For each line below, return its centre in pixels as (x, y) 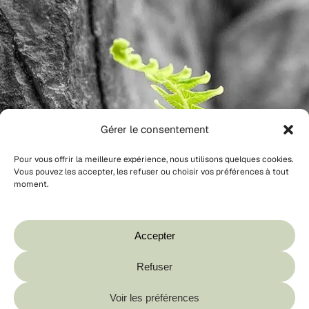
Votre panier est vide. (170, 202)
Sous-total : (81, 273)
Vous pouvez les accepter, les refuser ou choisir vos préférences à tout (151, 172)
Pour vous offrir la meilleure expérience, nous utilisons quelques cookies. (153, 159)
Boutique (170, 235)
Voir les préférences (154, 297)
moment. (31, 184)
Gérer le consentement (154, 129)
